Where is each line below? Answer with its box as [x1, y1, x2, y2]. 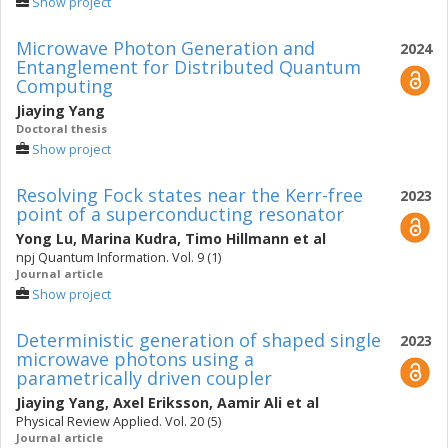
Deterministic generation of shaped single [16, 328, 381, 352]
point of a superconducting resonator [16, 202, 344, 226]
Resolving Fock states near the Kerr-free [16, 183, 363, 207]
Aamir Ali [217, 393, 282, 412]
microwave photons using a [16, 347, 254, 371]
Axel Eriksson [113, 393, 209, 412]
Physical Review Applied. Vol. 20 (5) [16, 413, 221, 430]
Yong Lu [16, 229, 73, 248]
